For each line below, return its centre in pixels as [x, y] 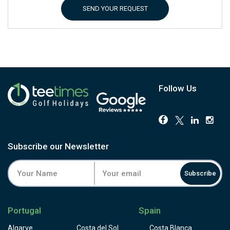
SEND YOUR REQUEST [115, 8]
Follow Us [177, 88]
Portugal [24, 210]
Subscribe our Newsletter [58, 146]
